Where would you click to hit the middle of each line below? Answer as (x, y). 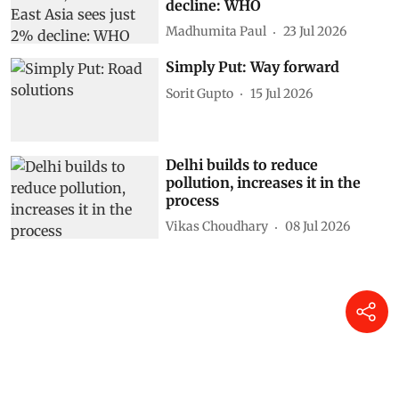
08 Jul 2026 (318, 262)
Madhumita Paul (216, 67)
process (193, 236)
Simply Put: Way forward (253, 103)
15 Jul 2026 (282, 129)
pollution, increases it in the (264, 218)
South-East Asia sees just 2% (266, 23)
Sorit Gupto (200, 129)
